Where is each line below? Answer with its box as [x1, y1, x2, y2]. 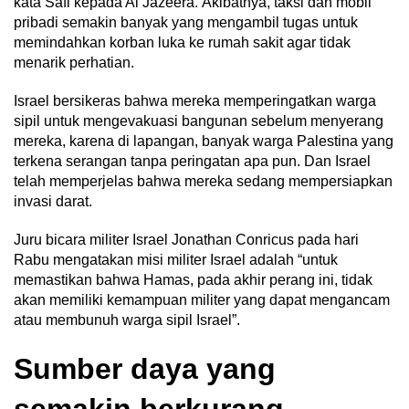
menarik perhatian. [14, 55, 134, 71]
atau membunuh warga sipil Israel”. [14, 312, 240, 329]
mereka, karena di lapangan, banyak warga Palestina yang [14, 133, 393, 150]
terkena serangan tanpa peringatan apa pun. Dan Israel [14, 153, 371, 170]
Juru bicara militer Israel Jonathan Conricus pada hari [14, 232, 359, 248]
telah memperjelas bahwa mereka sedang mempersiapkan [14, 173, 393, 190]
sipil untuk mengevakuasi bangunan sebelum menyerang [14, 113, 383, 130]
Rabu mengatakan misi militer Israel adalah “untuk [14, 252, 338, 268]
